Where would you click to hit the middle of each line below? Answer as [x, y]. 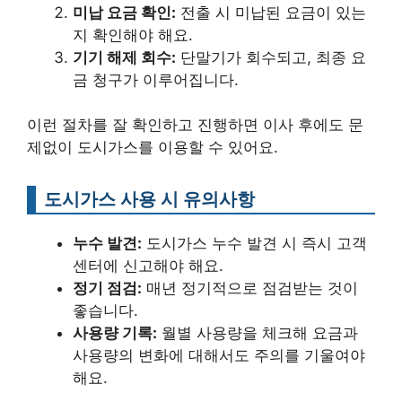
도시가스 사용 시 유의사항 [149, 199]
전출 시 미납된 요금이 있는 [271, 12]
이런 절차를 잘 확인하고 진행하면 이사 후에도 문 [195, 125]
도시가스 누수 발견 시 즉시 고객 [254, 244]
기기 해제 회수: [124, 57]
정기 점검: [107, 288]
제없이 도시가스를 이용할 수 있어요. [153, 148]
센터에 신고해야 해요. [148, 266]
